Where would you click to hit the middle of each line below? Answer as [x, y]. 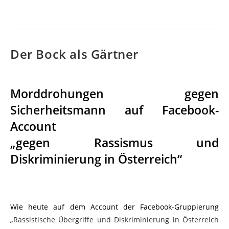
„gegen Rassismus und [114, 143]
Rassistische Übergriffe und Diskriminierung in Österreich [116, 220]
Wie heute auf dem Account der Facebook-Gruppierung [114, 207]
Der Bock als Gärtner [74, 54]
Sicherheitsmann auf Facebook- [114, 110]
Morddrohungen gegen [114, 94]
